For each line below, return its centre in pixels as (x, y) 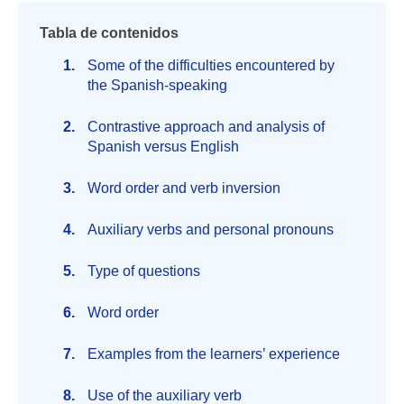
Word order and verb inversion (184, 188)
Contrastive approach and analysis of (207, 127)
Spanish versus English (164, 147)
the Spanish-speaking (158, 85)
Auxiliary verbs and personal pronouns (211, 230)
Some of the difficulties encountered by (211, 65)
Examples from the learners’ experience (214, 354)
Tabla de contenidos (109, 33)
